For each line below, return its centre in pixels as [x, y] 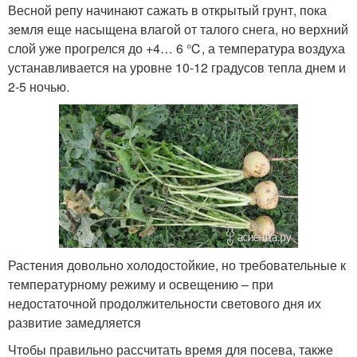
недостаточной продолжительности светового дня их [165, 303]
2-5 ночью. [39, 87]
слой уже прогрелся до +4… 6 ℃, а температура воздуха [177, 49]
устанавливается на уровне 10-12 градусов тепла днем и [177, 68]
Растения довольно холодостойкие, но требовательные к [177, 265]
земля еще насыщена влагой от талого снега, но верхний [178, 29]
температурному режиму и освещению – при [141, 284]
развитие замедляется [75, 322]
